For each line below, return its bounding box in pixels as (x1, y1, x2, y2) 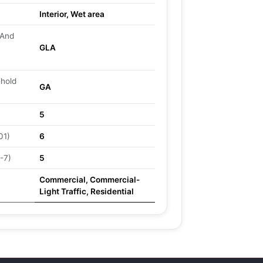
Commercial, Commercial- (39, 175, 140, 184)
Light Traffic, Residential (39, 187, 134, 196)
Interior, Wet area (39, 9, 104, 19)
